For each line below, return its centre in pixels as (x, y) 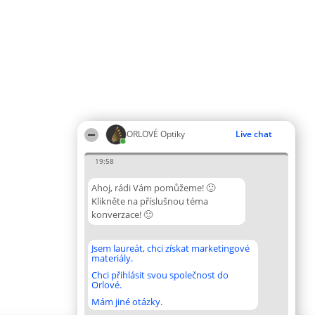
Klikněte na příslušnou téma (150, 201)
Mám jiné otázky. (127, 302)
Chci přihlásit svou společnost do (160, 275)
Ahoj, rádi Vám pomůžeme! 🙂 (153, 188)
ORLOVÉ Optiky (156, 134)
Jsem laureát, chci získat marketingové (171, 248)
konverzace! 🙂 (122, 214)
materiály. (112, 258)
